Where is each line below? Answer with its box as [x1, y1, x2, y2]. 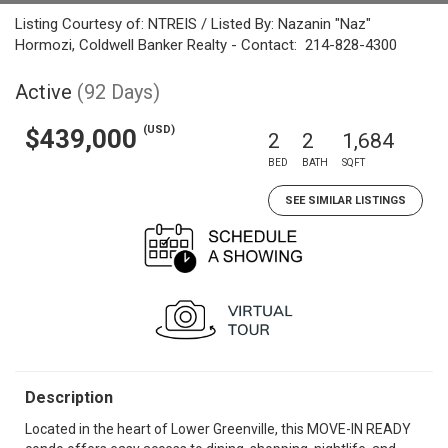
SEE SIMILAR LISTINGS [285, 194, 406, 207]
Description [25, 388, 113, 407]
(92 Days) [77, 80, 160, 104]
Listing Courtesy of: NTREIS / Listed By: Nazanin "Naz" [15, 15, 371, 33]
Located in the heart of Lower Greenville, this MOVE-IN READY [25, 421, 411, 437]
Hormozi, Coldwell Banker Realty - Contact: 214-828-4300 [15, 36, 397, 54]
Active [15, 80, 72, 104]
